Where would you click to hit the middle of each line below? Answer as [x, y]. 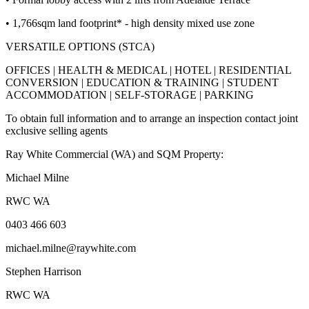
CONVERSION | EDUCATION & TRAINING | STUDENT [142, 82]
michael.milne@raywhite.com [71, 248]
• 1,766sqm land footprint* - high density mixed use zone [130, 23]
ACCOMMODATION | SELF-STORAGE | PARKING [130, 94]
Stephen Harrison [43, 271]
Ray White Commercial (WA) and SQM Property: [114, 154]
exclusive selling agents [57, 130]
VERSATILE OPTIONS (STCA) [80, 46]
